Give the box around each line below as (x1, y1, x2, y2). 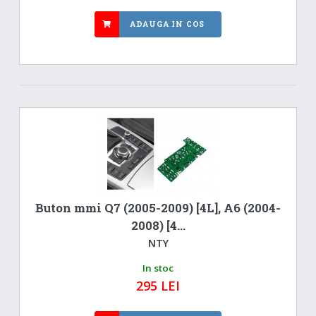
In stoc (142, 261, 174, 274)
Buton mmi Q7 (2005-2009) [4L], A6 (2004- (35, 200, 281, 216)
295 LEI (136, 276, 180, 294)
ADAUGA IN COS (129, 18, 205, 29)
